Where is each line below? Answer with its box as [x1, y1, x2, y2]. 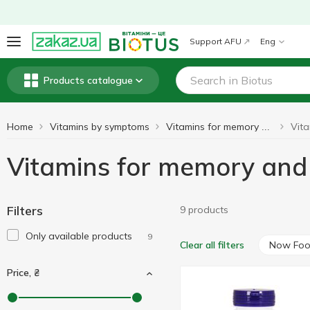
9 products [180, 203, 228, 216]
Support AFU [189, 36, 241, 46]
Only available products [26, 230, 132, 242]
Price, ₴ [7, 266, 39, 279]
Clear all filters [180, 239, 244, 251]
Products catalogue [43, 74, 133, 86]
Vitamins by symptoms [50, 120, 149, 133]
